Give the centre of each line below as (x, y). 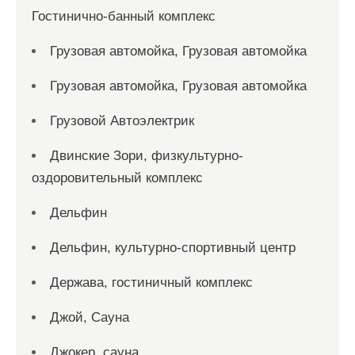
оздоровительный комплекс (117, 178)
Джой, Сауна (90, 317)
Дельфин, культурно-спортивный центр (173, 248)
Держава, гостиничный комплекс (151, 282)
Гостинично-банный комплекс (124, 16)
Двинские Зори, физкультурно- (147, 156)
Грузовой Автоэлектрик (122, 121)
